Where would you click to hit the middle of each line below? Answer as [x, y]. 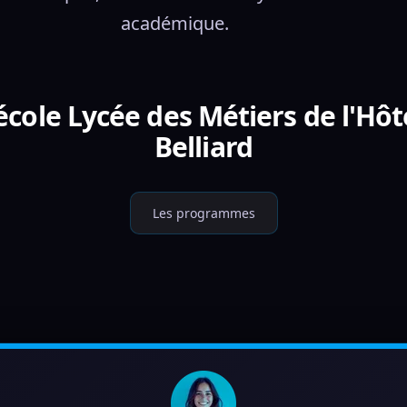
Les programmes [203, 213]
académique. [174, 23]
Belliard [203, 147]
